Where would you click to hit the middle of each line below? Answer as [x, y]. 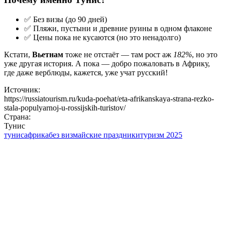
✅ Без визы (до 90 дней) [66, 19]
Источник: [22, 89]
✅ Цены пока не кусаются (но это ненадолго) [102, 37]
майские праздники [106, 135]
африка [36, 135]
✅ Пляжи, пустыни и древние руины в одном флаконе [118, 28]
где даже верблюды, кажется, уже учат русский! [86, 72]
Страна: [17, 117]
